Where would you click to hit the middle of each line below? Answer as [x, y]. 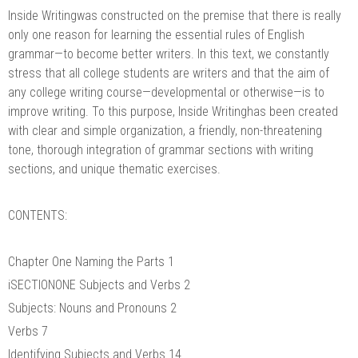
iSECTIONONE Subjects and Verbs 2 [99, 284]
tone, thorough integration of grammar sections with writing [161, 149]
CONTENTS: [38, 215]
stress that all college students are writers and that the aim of [169, 73]
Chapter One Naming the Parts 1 [91, 261]
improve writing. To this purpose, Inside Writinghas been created [173, 111]
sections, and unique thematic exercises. [114, 169]
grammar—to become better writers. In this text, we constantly [169, 54]
